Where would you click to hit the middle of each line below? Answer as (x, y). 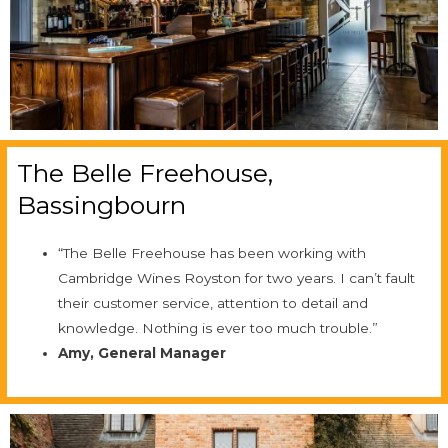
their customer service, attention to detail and (213, 303)
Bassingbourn (101, 205)
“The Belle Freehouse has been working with (212, 253)
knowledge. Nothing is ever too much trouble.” (218, 328)
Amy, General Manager (142, 353)
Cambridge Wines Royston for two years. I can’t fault (237, 278)
